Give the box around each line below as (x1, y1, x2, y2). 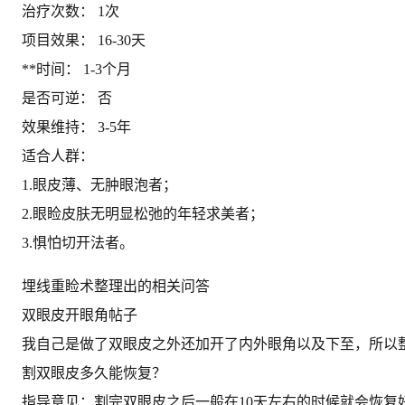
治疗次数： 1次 (22, 3, 119, 19)
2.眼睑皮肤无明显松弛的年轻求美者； (22, 205, 264, 221)
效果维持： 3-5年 (22, 118, 131, 135)
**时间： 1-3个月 (22, 61, 131, 77)
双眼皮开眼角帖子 (22, 306, 137, 323)
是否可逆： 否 (22, 89, 112, 106)
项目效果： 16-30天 (22, 32, 146, 48)
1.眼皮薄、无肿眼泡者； (22, 176, 177, 193)
